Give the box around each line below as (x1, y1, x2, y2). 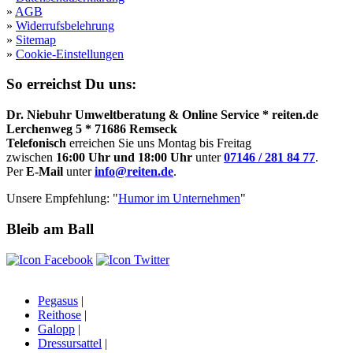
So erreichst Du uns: (6, 76, 136, 93)
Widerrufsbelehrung (16, 18, 114, 32)
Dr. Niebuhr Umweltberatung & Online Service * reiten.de (6, 108, 318, 122)
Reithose (38, 307, 81, 321)
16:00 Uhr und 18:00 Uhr (56, 150, 195, 165)
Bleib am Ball (6, 220, 94, 237)
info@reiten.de (95, 165, 173, 179)
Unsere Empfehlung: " (6, 191, 118, 206)
